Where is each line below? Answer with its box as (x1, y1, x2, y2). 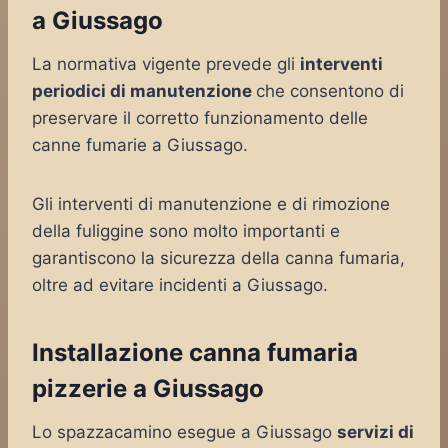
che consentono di (256, 81, 404, 101)
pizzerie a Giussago (32, 374, 264, 403)
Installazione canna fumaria (32, 338, 358, 367)
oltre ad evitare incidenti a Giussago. (32, 275, 328, 295)
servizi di (337, 422, 414, 442)
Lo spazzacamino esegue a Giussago (32, 422, 337, 442)
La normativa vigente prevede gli (32, 54, 300, 74)
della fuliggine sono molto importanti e (32, 221, 340, 241)
